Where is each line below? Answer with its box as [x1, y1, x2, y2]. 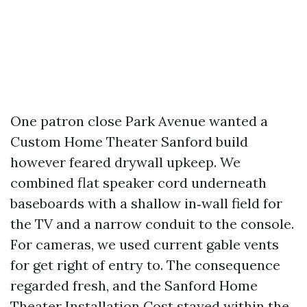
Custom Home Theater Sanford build [10, 133, 248, 150]
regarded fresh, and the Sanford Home [10, 277, 258, 294]
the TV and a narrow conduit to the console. [10, 215, 294, 232]
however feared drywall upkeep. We [10, 153, 241, 171]
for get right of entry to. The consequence [10, 256, 280, 273]
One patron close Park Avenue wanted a [10, 112, 268, 130]
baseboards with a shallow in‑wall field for [10, 195, 282, 212]
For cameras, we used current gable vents [10, 236, 279, 253]
